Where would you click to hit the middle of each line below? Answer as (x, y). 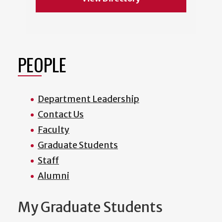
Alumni (54, 176)
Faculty (54, 130)
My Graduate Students (90, 207)
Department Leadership (88, 99)
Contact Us (61, 114)
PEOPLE (42, 64)
